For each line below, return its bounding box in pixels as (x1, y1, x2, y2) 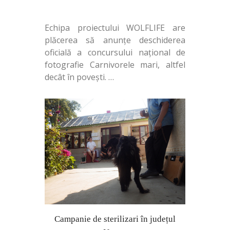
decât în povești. (44, 71, 108, 83)
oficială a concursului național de (44, 47, 186, 58)
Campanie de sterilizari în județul (54, 214, 176, 224)
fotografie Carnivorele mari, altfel (44, 59, 186, 70)
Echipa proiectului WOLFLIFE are (44, 22, 186, 33)
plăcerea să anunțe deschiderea (44, 34, 186, 46)
